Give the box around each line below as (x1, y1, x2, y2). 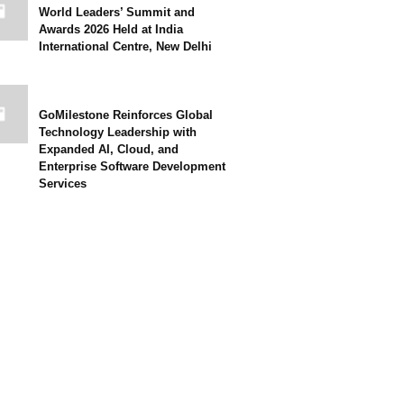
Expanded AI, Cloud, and (39, 142, 179, 156)
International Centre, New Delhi (39, 40, 212, 53)
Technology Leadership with (39, 125, 197, 139)
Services (39, 177, 87, 190)
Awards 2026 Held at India (39, 23, 183, 36)
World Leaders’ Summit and (39, 5, 195, 19)
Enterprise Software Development (39, 160, 225, 173)
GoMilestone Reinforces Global (39, 108, 213, 122)
